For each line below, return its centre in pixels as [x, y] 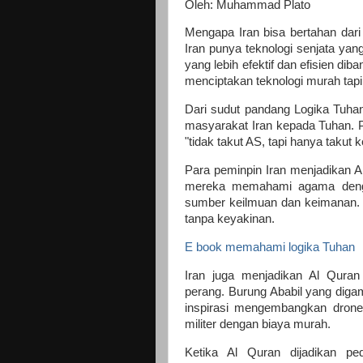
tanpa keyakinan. [231, 219]
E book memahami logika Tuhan [270, 247]
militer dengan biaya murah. [259, 324]
